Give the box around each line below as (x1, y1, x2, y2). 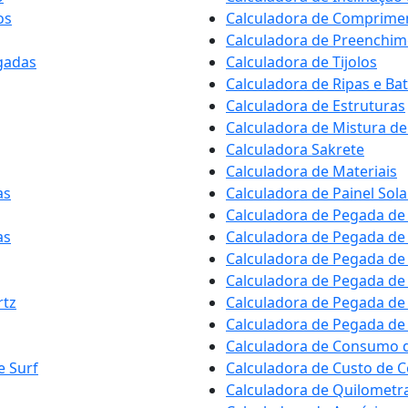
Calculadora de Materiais (226, 161, 397, 181)
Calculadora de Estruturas (226, 96, 405, 116)
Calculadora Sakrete (226, 139, 364, 159)
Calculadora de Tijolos (226, 52, 377, 72)
